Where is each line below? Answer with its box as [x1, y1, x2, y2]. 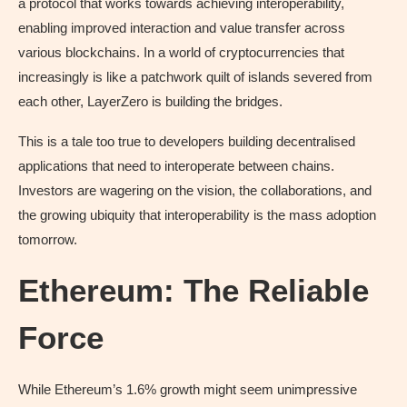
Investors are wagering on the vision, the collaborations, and [18, 182, 372, 198]
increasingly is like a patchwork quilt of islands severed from [18, 68, 372, 84]
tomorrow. [18, 231, 77, 247]
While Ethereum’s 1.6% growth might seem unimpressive [18, 381, 357, 397]
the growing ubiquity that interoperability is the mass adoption [18, 206, 376, 223]
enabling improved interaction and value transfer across [18, 19, 345, 35]
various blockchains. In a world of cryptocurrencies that [18, 44, 344, 60]
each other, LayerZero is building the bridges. [18, 93, 283, 109]
